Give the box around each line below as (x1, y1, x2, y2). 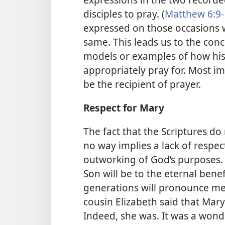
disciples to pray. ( (83, 7, 165, 21)
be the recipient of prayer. (83, 77, 201, 91)
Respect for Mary (83, 101, 164, 115)
